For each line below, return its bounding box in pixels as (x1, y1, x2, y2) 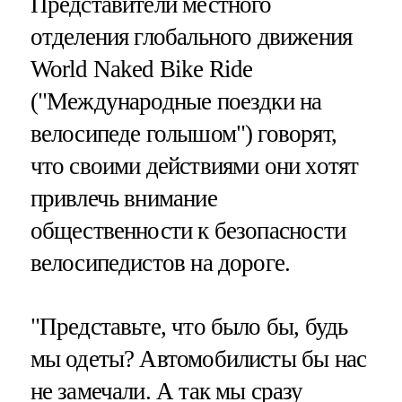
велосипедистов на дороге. (30, 249, 291, 276)
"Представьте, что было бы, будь (30, 312, 348, 340)
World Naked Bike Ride (30, 55, 253, 83)
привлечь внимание (30, 184, 217, 212)
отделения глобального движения (30, 22, 353, 50)
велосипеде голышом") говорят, (30, 119, 336, 147)
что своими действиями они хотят (30, 152, 359, 179)
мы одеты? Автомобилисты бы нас (30, 345, 367, 372)
